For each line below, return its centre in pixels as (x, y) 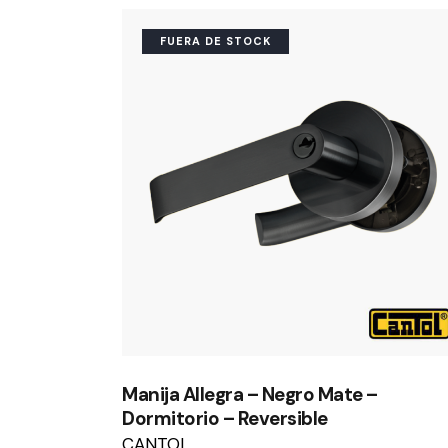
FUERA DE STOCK (215, 41)
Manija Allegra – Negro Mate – (250, 394)
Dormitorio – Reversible (225, 418)
